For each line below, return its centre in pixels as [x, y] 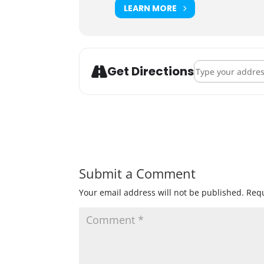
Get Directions [151, 71]
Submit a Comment [138, 173]
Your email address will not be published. [162, 192]
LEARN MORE [151, 8]
